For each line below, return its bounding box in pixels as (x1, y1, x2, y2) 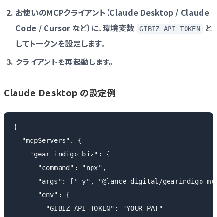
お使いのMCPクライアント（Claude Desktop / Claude (15, 6, 209, 18)
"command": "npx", (14, 163, 107, 171)
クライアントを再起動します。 (15, 55, 113, 67)
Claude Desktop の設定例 (4, 86, 116, 99)
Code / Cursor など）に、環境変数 (15, 22, 137, 34)
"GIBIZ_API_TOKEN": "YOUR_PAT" (14, 204, 163, 212)
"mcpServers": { (14, 136, 82, 144)
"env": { (14, 190, 70, 199)
